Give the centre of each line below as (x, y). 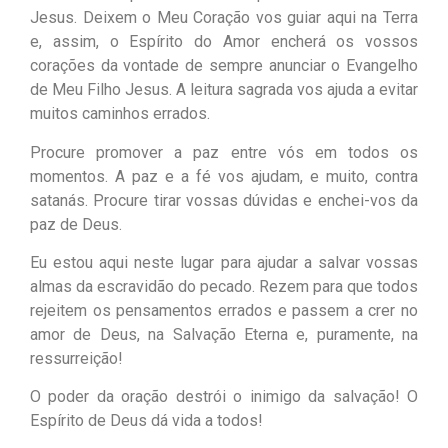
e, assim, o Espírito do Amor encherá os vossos (224, 42)
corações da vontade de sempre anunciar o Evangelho (224, 66)
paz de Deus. (76, 224)
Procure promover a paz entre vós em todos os (224, 152)
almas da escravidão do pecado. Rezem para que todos (224, 286)
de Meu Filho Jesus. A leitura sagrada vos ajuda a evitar (224, 90)
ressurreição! (76, 358)
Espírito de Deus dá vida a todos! (146, 421)
